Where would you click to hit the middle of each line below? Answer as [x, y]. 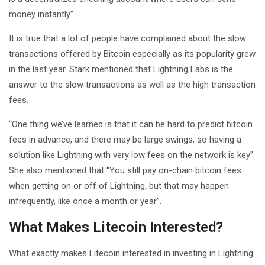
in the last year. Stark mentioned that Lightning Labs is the [121, 69]
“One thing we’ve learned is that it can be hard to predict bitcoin [131, 124]
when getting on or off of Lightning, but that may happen [119, 185]
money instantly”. [42, 14]
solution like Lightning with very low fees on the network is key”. [132, 155]
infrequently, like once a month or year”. [85, 201]
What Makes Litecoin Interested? [116, 227]
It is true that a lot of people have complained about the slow [127, 38]
